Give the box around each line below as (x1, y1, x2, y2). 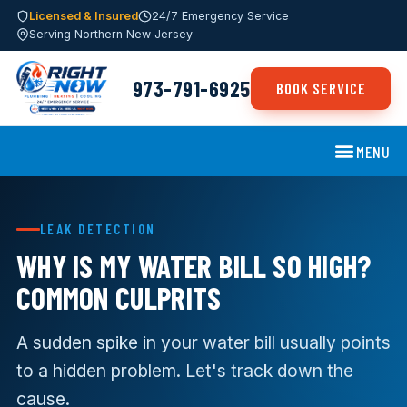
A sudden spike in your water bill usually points (15, 331, 391, 353)
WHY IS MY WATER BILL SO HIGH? (15, 246, 372, 284)
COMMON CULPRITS (15, 278, 222, 316)
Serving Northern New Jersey (29, 27, 194, 41)
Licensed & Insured (29, 9, 139, 23)
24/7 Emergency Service (151, 9, 289, 23)
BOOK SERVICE (275, 79, 366, 98)
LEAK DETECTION (39, 221, 156, 238)
